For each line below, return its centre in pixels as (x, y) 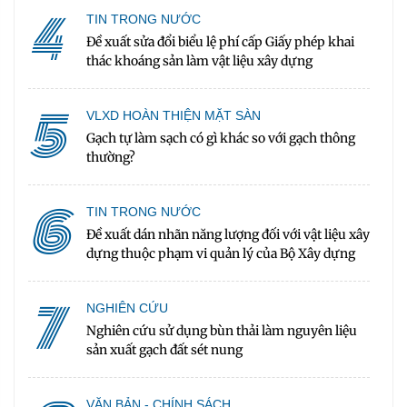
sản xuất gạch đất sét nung (164, 350)
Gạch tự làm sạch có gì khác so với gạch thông (220, 139)
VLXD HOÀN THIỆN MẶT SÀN (173, 115)
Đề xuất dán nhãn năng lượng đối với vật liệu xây (228, 235)
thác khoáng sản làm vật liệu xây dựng (199, 61)
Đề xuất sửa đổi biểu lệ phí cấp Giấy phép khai (220, 42)
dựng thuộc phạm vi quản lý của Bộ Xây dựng (220, 254)
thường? (110, 158)
